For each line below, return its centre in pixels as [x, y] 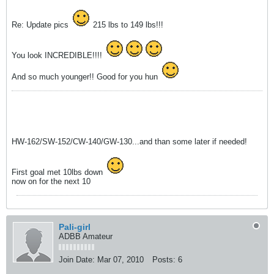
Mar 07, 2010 [120, 260]
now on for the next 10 [51, 182]
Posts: [164, 260]
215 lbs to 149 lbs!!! [127, 25]
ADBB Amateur [86, 237]
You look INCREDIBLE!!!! [58, 56]
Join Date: [77, 260]
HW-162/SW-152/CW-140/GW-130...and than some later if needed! [129, 142]
